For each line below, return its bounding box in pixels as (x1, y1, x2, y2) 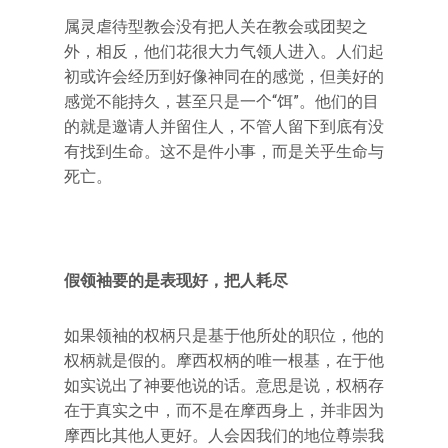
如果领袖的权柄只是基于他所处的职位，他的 (64, 326, 384, 345)
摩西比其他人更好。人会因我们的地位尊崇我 (64, 426, 384, 445)
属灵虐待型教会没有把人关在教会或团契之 (64, 17, 368, 36)
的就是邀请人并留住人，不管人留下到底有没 (64, 117, 384, 136)
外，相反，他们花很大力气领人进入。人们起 (64, 42, 384, 61)
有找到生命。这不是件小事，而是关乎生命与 (64, 142, 384, 161)
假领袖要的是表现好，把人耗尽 (64, 271, 288, 290)
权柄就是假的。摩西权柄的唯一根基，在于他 (64, 351, 384, 370)
